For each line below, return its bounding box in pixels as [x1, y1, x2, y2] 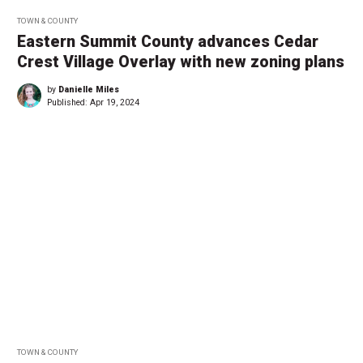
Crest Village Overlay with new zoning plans [17, 53, 344, 72]
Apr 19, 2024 [90, 97, 139, 109]
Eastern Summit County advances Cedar [17, 32, 318, 52]
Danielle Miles [58, 84, 119, 96]
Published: [47, 97, 90, 109]
